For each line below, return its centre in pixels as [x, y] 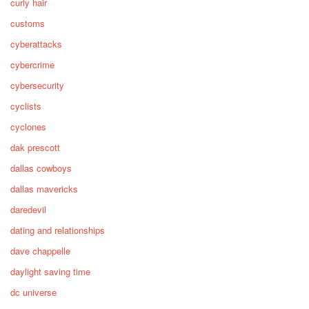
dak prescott [35, 148]
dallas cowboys [41, 168]
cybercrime [32, 65]
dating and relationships [58, 230]
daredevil [28, 210]
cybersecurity [37, 86]
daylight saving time [50, 272]
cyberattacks [36, 44]
